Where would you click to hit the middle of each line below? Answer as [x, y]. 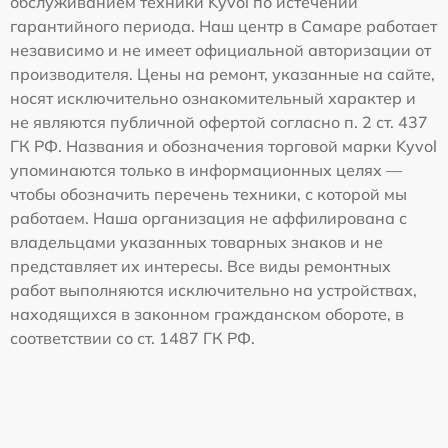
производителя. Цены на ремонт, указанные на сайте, [222, 73]
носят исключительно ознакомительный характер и [213, 97]
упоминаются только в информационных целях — [206, 169]
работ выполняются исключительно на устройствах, [213, 289]
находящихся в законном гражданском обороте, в [207, 313]
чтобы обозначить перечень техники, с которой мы [208, 193]
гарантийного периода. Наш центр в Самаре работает [223, 25]
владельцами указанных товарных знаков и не [196, 241]
